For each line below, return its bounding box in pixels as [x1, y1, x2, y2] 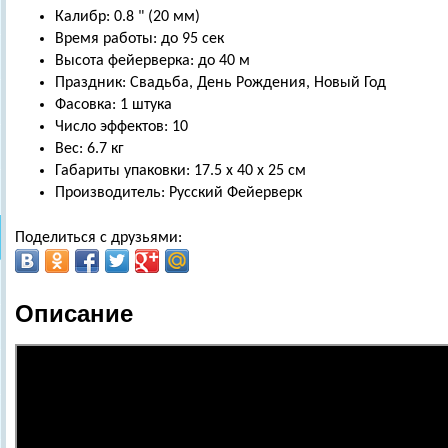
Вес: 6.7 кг [55, 141, 124, 157]
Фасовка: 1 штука [55, 97, 172, 113]
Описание [15, 300, 133, 327]
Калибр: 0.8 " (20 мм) [55, 9, 200, 25]
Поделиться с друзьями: [15, 230, 182, 246]
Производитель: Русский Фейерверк [55, 185, 302, 201]
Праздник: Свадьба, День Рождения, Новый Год [55, 75, 386, 91]
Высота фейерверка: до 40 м [55, 53, 250, 69]
